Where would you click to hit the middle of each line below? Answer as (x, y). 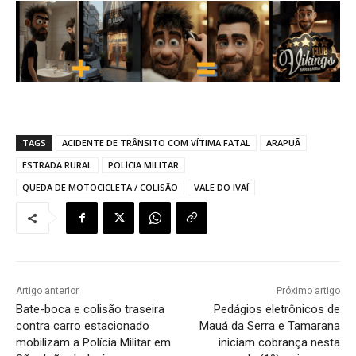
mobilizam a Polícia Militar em (93, 343)
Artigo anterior (47, 291)
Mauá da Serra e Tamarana (269, 326)
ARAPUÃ (283, 143)
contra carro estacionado (83, 326)
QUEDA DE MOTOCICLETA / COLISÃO (100, 188)
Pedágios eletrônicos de (277, 310)
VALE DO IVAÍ (221, 188)
